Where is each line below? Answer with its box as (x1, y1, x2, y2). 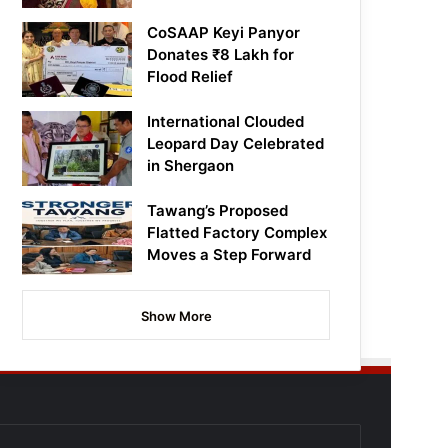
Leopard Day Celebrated (147, 134, 325, 154)
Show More (140, 308, 212, 325)
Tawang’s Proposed (147, 201, 289, 221)
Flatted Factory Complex (147, 223, 328, 243)
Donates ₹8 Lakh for (147, 45, 295, 65)
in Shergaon (147, 156, 235, 176)
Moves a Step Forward (147, 245, 312, 265)
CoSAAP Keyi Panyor (147, 23, 301, 43)
